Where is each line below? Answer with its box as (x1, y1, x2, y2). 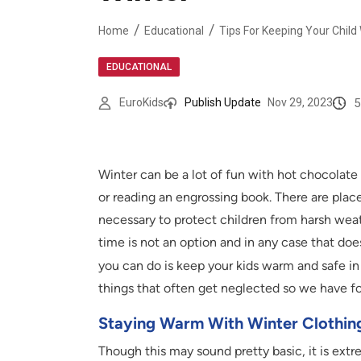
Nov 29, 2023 (268, 96, 333, 110)
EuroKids (119, 96, 164, 110)
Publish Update (185, 96, 261, 110)
